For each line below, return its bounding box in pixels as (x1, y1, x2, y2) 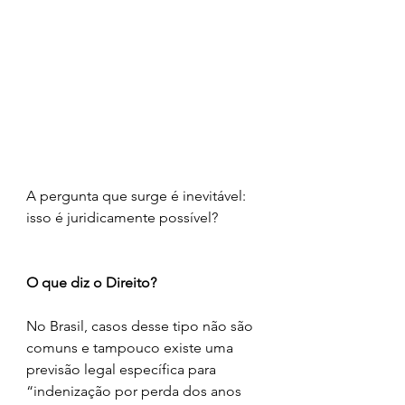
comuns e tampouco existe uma (26, 338, 237, 356)
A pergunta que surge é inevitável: (26, 186, 250, 204)
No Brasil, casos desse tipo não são (26, 316, 257, 334)
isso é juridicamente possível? (26, 208, 218, 226)
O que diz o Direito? (26, 273, 156, 291)
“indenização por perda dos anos (26, 381, 245, 400)
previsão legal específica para (26, 360, 220, 378)
